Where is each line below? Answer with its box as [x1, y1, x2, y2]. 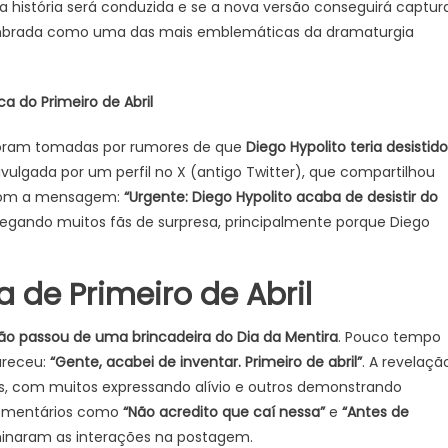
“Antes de [342, 402, 409, 422]
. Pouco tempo [338, 327, 441, 347]
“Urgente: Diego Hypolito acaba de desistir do [124, 187, 438, 207]
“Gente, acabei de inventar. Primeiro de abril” [50, 352, 362, 372]
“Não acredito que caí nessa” [123, 402, 325, 422]
